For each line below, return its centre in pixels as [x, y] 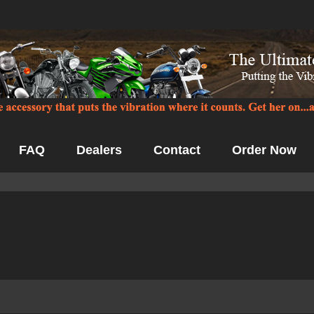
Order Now [264, 150]
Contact [177, 150]
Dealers [99, 150]
